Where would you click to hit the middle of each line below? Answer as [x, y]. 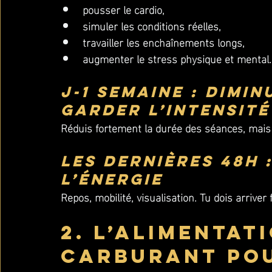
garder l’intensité [165, 110]
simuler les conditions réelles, [152, 25]
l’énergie [112, 179]
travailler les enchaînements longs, [164, 42]
